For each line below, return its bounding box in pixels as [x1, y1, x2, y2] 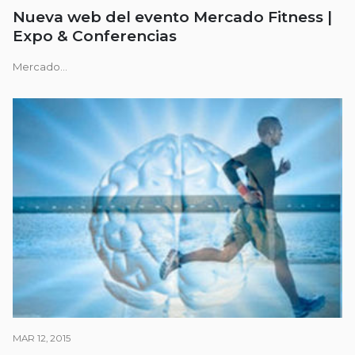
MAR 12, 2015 [13, 333, 71, 345]
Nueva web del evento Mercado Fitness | [13, 8, 332, 27]
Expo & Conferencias [13, 27, 177, 46]
